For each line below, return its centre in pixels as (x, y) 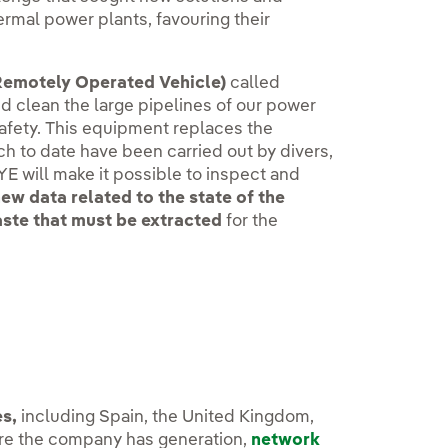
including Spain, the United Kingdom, (166, 417)
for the (252, 222)
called (253, 84)
